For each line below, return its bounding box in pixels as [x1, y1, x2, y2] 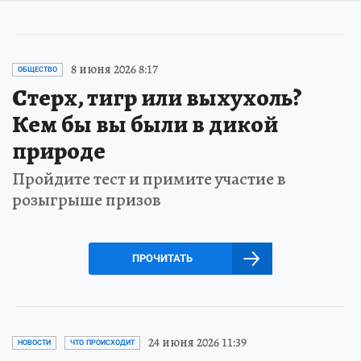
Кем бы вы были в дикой [12, 108, 278, 140]
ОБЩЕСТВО [18, 65, 57, 73]
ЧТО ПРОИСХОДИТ [70, 338, 135, 346]
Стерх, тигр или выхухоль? [12, 81, 302, 114]
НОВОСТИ [18, 338, 51, 346]
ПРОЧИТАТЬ [131, 252, 193, 264]
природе [12, 135, 106, 167]
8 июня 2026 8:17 [71, 60, 158, 78]
